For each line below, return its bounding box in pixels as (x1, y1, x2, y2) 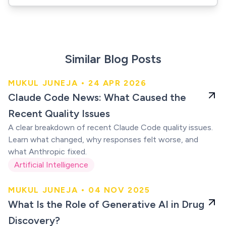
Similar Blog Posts (65, 51, 161, 66)
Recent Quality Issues (8, 107, 110, 120)
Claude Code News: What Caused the (8, 91, 186, 103)
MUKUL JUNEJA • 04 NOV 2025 (8, 185, 150, 195)
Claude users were (18, 88, 119, 103)
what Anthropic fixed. (8, 147, 87, 156)
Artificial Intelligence (14, 160, 88, 169)
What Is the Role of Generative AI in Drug (8, 198, 204, 210)
